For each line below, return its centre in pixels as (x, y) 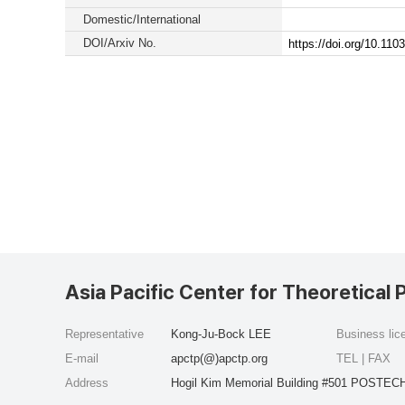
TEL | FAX (365, 358)
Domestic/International (142, 19)
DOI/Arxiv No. (120, 43)
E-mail (82, 358)
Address (87, 383)
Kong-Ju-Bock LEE (221, 334)
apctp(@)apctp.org (219, 358)
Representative (104, 334)
